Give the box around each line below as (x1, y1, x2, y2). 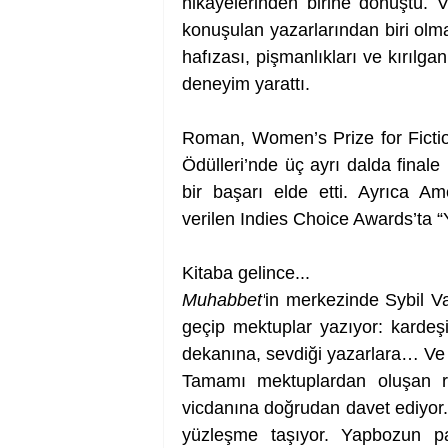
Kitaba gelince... (182, 263, 310, 284)
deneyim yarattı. (182, 74, 310, 95)
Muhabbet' (182, 290, 265, 311)
